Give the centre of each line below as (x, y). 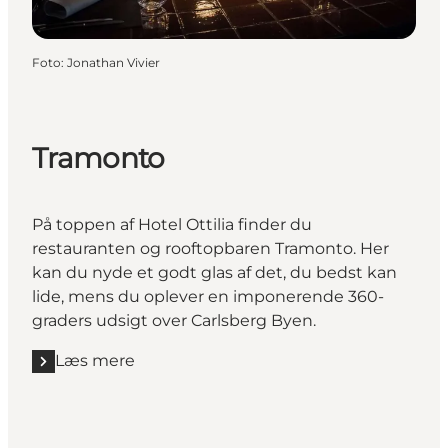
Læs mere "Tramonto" (118, 371)
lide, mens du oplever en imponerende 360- (208, 297)
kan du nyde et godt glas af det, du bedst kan (214, 273)
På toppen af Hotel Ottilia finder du (172, 225)
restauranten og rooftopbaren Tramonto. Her (210, 249)
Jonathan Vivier (113, 62)
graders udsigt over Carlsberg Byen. (174, 321)
